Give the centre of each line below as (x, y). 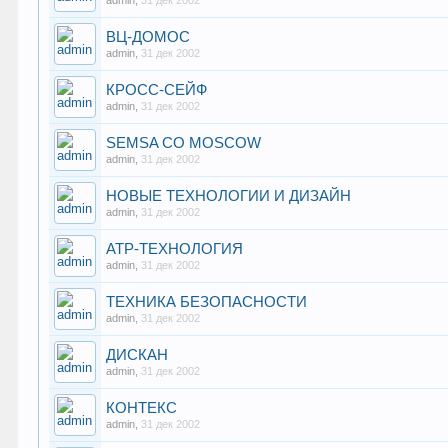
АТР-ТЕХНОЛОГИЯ (175, 249)
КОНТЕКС (142, 408)
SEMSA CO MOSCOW (184, 143)
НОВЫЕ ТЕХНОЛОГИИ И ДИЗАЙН (229, 196)
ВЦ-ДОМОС (148, 37)
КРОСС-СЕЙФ (157, 90)
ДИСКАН (137, 355)
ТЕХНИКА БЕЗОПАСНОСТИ (207, 302)
